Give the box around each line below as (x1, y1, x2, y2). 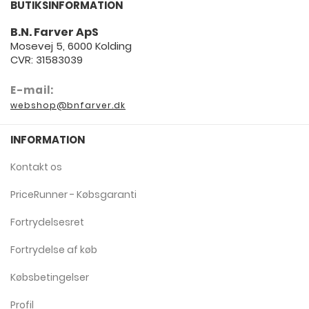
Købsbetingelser (10, 270, 89, 284)
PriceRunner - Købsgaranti (10, 187, 137, 201)
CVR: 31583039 (10, 52, 83, 67)
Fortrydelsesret (10, 215, 84, 229)
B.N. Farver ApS (10, 23, 99, 40)
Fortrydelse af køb (10, 242, 97, 257)
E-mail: (10, 82, 54, 97)
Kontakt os (10, 159, 62, 174)
